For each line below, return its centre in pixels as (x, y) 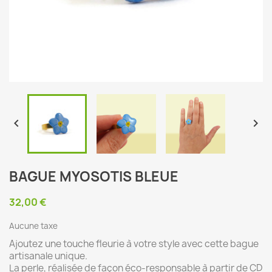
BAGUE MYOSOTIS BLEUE (94, 177)
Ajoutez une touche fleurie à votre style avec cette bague (134, 244)
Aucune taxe (33, 226)
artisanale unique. (48, 256)
